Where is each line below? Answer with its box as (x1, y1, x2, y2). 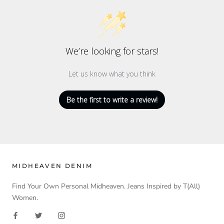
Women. (12, 193, 40, 203)
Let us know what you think (68, 69, 155, 79)
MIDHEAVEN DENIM (12, 162, 92, 170)
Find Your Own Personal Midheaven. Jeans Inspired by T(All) (12, 181, 200, 191)
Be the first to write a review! (66, 95, 157, 105)
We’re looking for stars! (65, 45, 158, 57)
